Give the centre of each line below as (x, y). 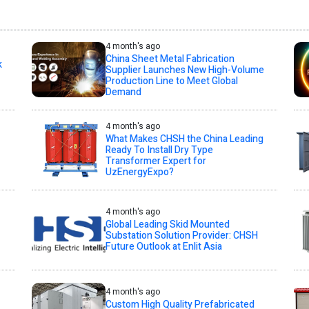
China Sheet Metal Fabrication (170, 59)
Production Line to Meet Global (171, 81)
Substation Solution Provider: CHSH (181, 235)
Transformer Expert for (156, 161)
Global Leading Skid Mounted (167, 224)
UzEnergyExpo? (139, 172)
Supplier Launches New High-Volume (185, 70)
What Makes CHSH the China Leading (184, 139)
